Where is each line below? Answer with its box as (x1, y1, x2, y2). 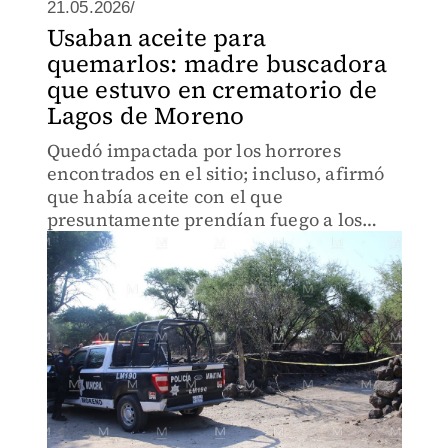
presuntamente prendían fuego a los (46, 207, 363, 232)
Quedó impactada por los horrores (46, 138, 341, 163)
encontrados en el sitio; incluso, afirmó (46, 161, 385, 186)
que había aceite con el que (46, 184, 283, 209)
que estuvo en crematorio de (46, 73, 377, 106)
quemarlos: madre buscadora (46, 47, 387, 80)
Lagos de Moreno (46, 99, 245, 132)
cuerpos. (46, 230, 121, 255)
